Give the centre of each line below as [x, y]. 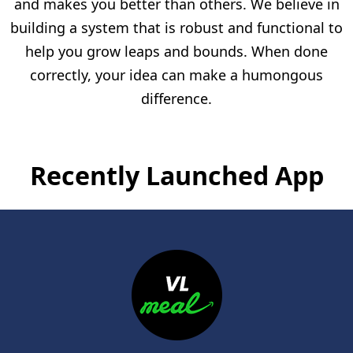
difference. [176, 98]
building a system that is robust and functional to [176, 27]
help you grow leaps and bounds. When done [176, 51]
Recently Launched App [176, 175]
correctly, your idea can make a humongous [176, 74]
